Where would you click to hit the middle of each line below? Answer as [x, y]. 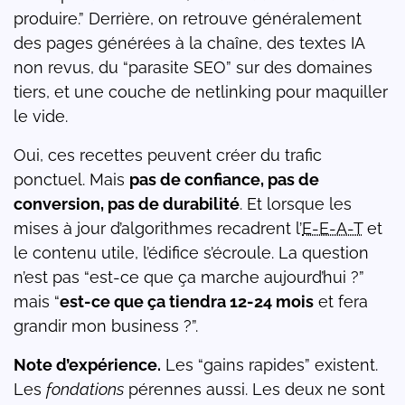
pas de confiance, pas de [224, 180]
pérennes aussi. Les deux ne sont [254, 390]
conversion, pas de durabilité [127, 204]
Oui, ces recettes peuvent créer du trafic [168, 155]
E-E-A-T [332, 229]
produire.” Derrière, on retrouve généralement [188, 19]
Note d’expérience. [87, 365]
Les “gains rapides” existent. [269, 365]
